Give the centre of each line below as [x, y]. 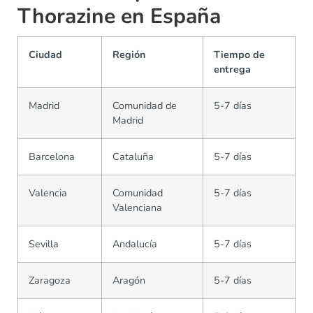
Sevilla [44, 244]
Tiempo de [239, 55]
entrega [232, 70]
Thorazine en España [119, 17]
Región [129, 55]
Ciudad [45, 55]
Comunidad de [145, 106]
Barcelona [52, 157]
